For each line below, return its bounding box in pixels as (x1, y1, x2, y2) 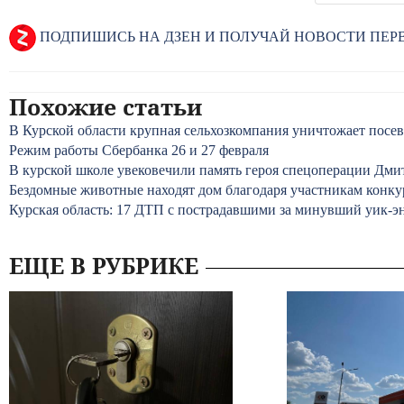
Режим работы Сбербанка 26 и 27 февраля (9, 142, 269, 158)
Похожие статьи (9, 91, 202, 122)
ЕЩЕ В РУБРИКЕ (9, 250, 198, 280)
